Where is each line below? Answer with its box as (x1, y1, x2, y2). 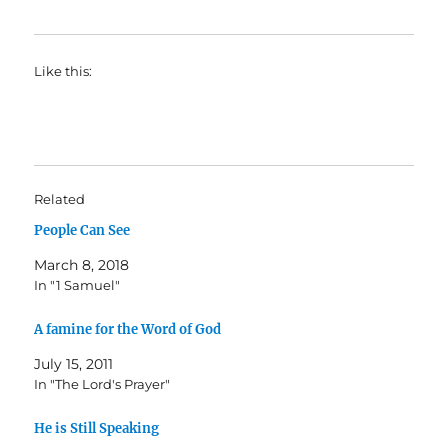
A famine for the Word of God (34, 320, 222, 338)
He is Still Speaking (34, 419, 160, 437)
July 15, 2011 (34, 354, 114, 373)
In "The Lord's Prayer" (34, 375, 171, 392)
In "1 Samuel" (34, 277, 121, 294)
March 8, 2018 (34, 256, 130, 275)
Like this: (34, 63, 93, 80)
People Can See (34, 222, 131, 240)
